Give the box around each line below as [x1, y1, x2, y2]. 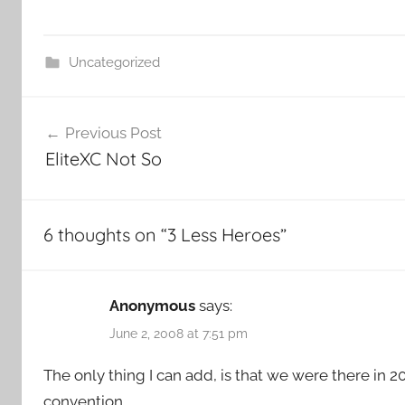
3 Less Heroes [167, 222, 280, 246]
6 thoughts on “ [43, 222, 167, 246]
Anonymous [109, 296, 195, 315]
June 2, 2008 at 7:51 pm [109, 325, 248, 341]
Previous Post [64, 124, 162, 143]
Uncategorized [68, 53, 160, 71]
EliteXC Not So [44, 147, 162, 171]
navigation [21, 131, 140, 159]
